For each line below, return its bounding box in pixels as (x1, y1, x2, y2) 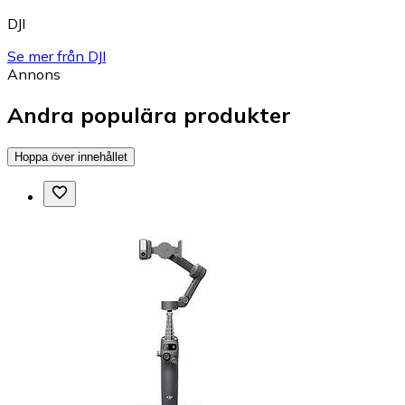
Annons (7, 65, 61, 84)
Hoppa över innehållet (14, 149, 127, 164)
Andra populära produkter (7, 101, 291, 129)
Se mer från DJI (7, 47, 106, 66)
